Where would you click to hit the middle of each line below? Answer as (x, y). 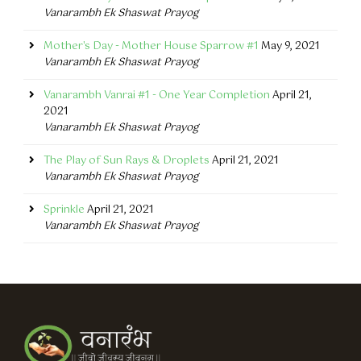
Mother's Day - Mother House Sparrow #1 (151, 47)
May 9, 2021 (290, 47)
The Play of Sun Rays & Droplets (127, 161)
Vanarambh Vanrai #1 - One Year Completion (157, 96)
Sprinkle (64, 210)
